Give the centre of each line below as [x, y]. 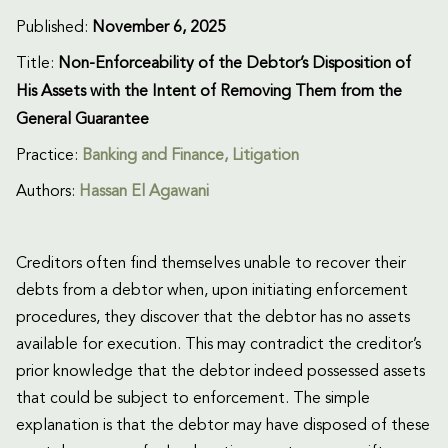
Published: [54, 28]
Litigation [265, 156]
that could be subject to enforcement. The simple [193, 399]
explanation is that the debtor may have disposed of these [223, 426]
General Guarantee [82, 120]
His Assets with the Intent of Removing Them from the [209, 92]
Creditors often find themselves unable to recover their [211, 264]
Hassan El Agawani [144, 192]
